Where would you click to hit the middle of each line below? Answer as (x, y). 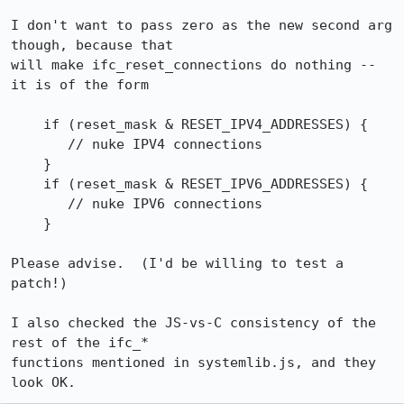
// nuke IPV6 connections (39, 204)
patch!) (39, 283)
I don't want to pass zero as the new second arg (202, 25)
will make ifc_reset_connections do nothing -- (193, 65)
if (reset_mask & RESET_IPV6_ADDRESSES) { (27, 184)
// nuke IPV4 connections (39, 144)
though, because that (92, 45)
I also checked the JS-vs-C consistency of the (193, 323)
